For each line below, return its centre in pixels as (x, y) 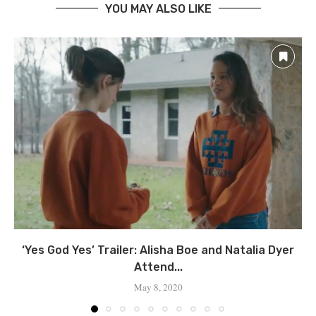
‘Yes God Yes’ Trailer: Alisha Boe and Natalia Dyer (158, 250)
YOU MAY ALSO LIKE (158, 8)
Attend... (158, 267)
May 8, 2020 (158, 287)
